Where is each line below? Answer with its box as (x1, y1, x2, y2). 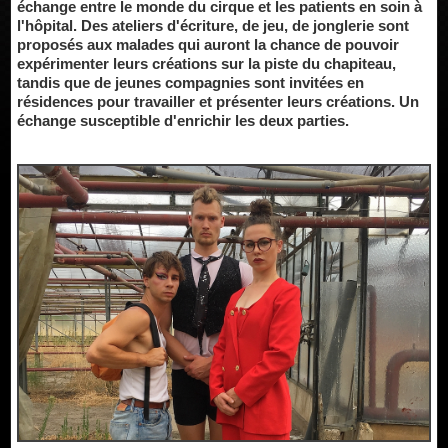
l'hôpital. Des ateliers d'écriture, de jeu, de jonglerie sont (17, 17, 409, 34)
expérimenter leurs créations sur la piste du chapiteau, (17, 55, 396, 72)
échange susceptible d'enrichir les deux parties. (17, 112, 349, 129)
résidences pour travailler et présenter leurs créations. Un (17, 93, 419, 110)
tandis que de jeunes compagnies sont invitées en (17, 74, 364, 91)
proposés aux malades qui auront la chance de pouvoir (17, 36, 399, 53)
